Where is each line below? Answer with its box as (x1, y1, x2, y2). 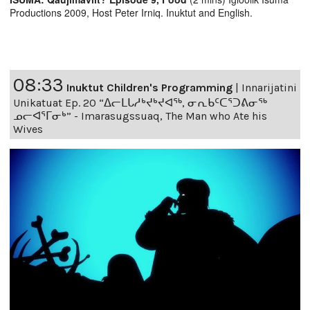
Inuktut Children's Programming (66, 81, 232, 95)
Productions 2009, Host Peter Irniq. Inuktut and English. (10, 6, 253, 20)
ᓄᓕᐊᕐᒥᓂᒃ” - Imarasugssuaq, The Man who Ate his (13, 109, 267, 123)
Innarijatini (241, 81, 297, 95)
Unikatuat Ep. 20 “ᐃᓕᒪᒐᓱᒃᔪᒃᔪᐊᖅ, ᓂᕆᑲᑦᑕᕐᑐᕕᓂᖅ (13, 96, 267, 110)
